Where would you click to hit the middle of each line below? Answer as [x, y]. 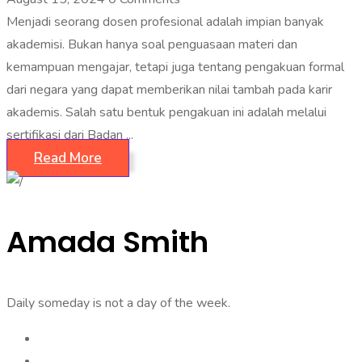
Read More [68, 158]
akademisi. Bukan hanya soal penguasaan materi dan [152, 44]
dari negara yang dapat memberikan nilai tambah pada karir [169, 90]
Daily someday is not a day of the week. [118, 303]
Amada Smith [107, 242]
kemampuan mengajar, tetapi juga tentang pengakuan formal [175, 67]
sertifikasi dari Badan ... [70, 135]
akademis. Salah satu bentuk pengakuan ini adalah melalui [166, 112]
